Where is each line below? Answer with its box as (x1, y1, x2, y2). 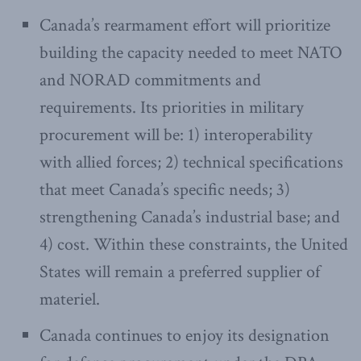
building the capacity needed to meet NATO (39, 40, 343, 64)
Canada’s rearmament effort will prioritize (39, 13, 331, 37)
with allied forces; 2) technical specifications (39, 150, 344, 174)
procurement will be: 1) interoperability (39, 122, 313, 147)
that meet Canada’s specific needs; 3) (39, 177, 291, 201)
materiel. (39, 287, 101, 311)
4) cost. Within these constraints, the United (39, 232, 349, 256)
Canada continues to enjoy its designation (39, 323, 330, 347)
